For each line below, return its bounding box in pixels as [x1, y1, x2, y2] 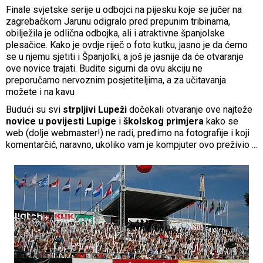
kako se [204, 115, 238, 127]
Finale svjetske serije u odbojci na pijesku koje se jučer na [6, 4, 242, 15]
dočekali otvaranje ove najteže [127, 103, 252, 115]
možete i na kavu [6, 86, 75, 97]
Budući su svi [6, 103, 63, 115]
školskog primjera [123, 115, 204, 127]
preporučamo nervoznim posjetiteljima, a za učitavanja [6, 74, 226, 86]
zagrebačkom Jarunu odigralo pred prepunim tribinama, [6, 15, 230, 27]
